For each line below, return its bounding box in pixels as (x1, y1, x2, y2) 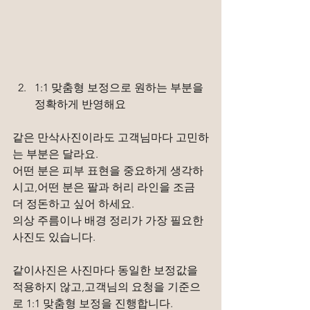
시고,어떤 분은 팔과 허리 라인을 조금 (12, 180, 198, 194)
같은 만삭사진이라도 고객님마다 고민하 (12, 130, 209, 144)
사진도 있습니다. (12, 230, 95, 244)
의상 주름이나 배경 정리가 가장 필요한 (12, 213, 206, 227)
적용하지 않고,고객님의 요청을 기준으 (12, 280, 201, 293)
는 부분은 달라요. (12, 147, 98, 161)
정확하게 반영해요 (35, 97, 126, 111)
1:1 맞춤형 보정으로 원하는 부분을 (35, 80, 206, 94)
